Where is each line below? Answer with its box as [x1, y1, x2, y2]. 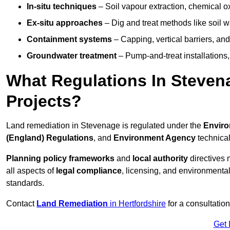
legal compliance [56, 166, 122, 176]
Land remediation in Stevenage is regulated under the [6, 121, 203, 130]
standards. [6, 179, 44, 188]
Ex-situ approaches [27, 18, 103, 28]
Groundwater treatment [27, 51, 117, 61]
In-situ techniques [27, 2, 97, 11]
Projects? [6, 92, 82, 111]
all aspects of [6, 166, 56, 176]
